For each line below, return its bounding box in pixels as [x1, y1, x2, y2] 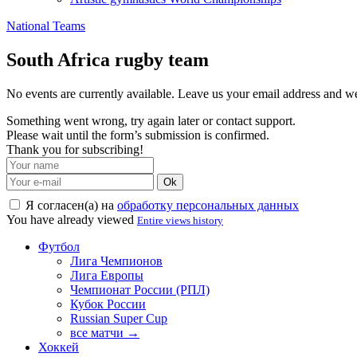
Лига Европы [70, 268, 143, 282]
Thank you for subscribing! [6, 142, 143, 156]
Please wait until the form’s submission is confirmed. [6, 127, 269, 142]
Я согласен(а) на [22, 198, 117, 212]
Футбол [38, 239, 80, 253]
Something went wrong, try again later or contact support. [6, 113, 296, 127]
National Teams [6, 19, 85, 33]
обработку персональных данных [117, 198, 299, 212]
